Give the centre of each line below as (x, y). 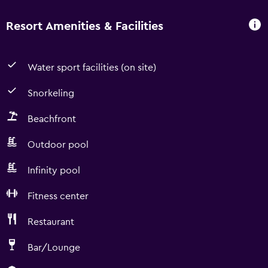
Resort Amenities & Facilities (85, 26)
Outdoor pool (58, 145)
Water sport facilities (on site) (92, 68)
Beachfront (52, 119)
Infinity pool (54, 170)
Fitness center (58, 196)
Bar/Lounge (54, 248)
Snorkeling (51, 93)
